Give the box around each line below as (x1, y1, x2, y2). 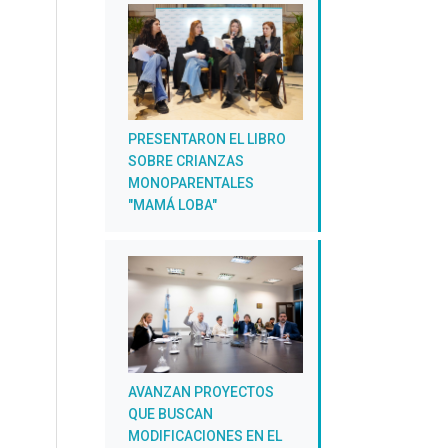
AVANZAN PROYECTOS (128, 383, 274, 400)
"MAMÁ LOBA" (128, 197, 217, 214)
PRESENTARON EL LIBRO (128, 131, 286, 148)
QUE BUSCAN (128, 405, 213, 422)
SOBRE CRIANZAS (128, 153, 244, 170)
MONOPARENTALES (128, 175, 254, 192)
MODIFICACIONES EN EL (128, 427, 282, 444)
